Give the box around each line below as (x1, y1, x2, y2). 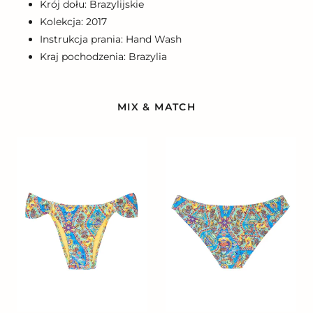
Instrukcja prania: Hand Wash (40, 33, 182, 46)
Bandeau (15, 166, 58, 179)
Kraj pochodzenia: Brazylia (40, 50, 167, 64)
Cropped (163, 166, 205, 179)
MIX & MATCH (117, 100, 196, 113)
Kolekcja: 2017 (40, 15, 107, 29)
